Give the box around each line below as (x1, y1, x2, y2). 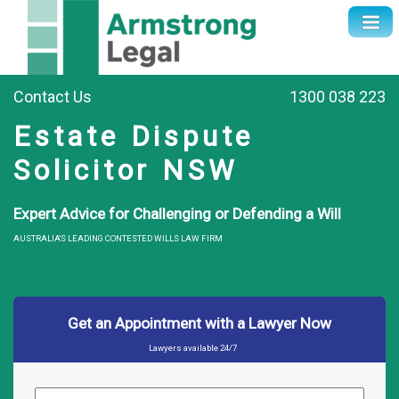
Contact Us (13, 86, 92, 106)
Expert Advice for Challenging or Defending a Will (13, 205, 341, 223)
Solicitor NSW (13, 153, 238, 187)
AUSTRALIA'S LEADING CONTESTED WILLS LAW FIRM (13, 233, 223, 243)
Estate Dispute (13, 119, 255, 153)
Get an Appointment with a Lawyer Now (68, 313, 331, 332)
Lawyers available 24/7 (149, 342, 238, 353)
